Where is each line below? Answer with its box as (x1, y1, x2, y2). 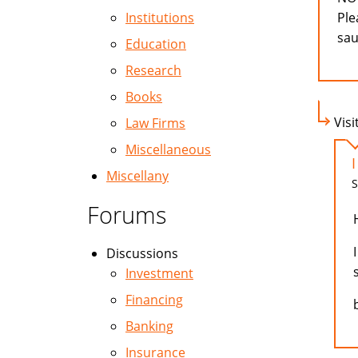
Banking (125, 317, 173, 335)
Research (125, 62, 181, 79)
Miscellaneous (125, 141, 211, 158)
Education (125, 35, 186, 53)
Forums (87, 199, 167, 230)
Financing (125, 291, 183, 308)
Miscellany (106, 167, 169, 185)
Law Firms (125, 114, 185, 132)
